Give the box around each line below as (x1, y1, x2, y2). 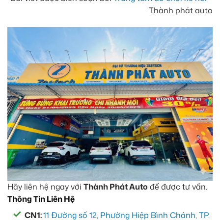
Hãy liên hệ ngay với (7, 181, 83, 192)
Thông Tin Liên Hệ (7, 193, 75, 205)
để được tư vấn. (148, 181, 207, 192)
